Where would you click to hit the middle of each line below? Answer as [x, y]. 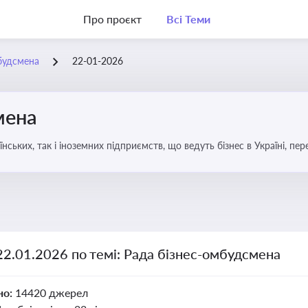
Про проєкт [112, 19]
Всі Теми [188, 19]
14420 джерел [51, 293]
